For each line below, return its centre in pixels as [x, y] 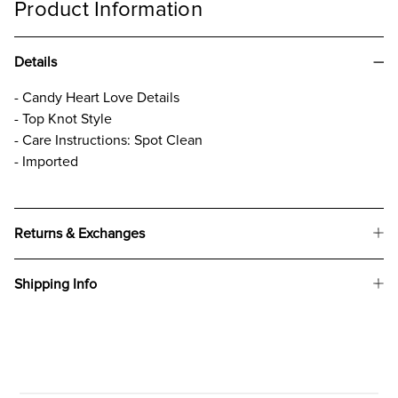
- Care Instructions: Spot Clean [108, 140]
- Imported [46, 161]
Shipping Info [56, 284]
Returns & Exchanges [80, 233]
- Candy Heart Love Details [97, 97]
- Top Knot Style [63, 119]
